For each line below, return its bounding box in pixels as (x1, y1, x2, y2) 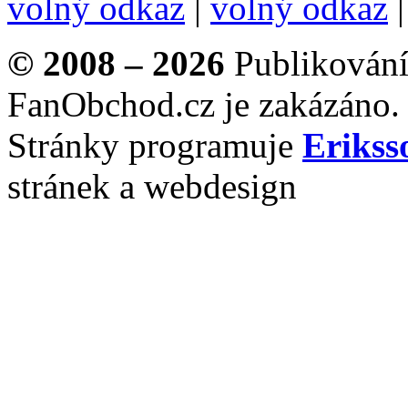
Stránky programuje (7, 126, 302, 165)
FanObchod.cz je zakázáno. (7, 85, 400, 124)
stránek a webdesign (7, 167, 297, 206)
